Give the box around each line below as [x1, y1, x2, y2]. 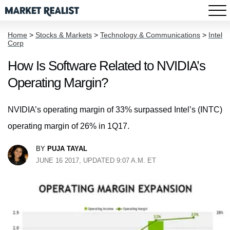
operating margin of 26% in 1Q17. [8, 122, 129, 130]
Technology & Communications [100, 31, 200, 39]
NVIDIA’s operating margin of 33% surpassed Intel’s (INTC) [8, 105, 222, 114]
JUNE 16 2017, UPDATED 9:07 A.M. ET [36, 157, 156, 164]
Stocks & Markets [35, 31, 92, 39]
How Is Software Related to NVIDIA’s [8, 58, 205, 73]
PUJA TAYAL [47, 145, 87, 152]
